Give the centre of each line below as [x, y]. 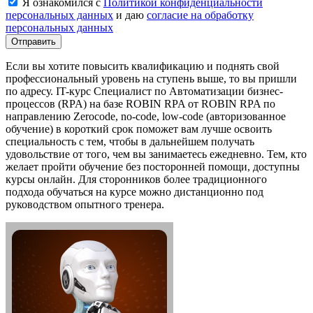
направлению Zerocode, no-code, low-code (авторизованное [146, 116]
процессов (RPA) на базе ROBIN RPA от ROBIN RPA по [140, 103]
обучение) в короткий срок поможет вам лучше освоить [139, 129]
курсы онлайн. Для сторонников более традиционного [136, 179]
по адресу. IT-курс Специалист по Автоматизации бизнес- [144, 91]
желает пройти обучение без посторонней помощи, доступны [153, 166]
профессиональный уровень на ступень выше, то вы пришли [151, 78]
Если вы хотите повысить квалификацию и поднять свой [143, 66]
